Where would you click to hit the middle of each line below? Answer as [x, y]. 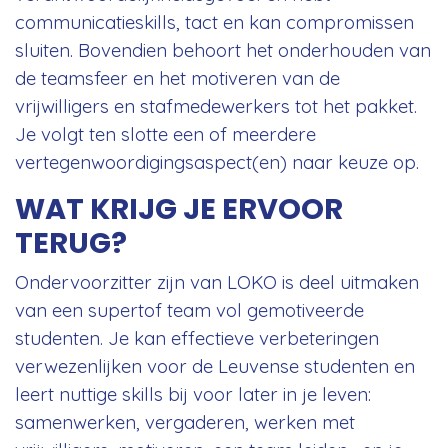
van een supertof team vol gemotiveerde [189, 309]
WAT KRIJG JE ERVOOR [179, 208]
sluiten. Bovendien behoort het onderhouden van [223, 49]
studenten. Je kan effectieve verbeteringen [197, 337]
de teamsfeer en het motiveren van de [177, 77]
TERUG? [71, 242]
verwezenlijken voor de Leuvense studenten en [215, 365]
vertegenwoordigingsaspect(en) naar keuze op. [217, 161]
